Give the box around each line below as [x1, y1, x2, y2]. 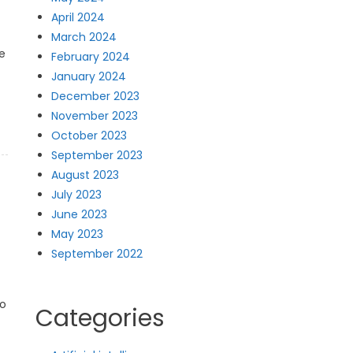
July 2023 [51, 187, 102, 203]
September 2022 [51, 246, 143, 262]
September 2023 [51, 147, 143, 163]
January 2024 [51, 69, 127, 84]
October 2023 [51, 128, 128, 143]
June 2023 [51, 206, 108, 222]
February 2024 [51, 49, 131, 65]
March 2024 [51, 29, 117, 45]
